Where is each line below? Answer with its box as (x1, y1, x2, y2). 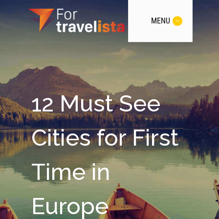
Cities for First (31, 124, 178, 151)
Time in (31, 158, 110, 185)
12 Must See (31, 90, 160, 117)
